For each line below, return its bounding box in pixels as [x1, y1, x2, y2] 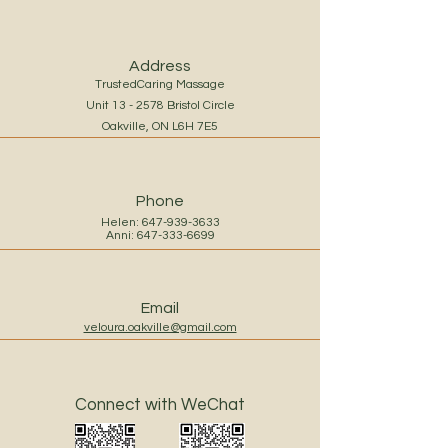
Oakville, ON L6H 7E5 [102, 120, 218, 133]
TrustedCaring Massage [95, 78, 225, 91]
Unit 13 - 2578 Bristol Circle [85, 99, 235, 112]
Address [129, 58, 191, 74]
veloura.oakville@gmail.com [83, 321, 237, 334]
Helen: [100, 216, 142, 229]
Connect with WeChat [75, 396, 245, 414]
